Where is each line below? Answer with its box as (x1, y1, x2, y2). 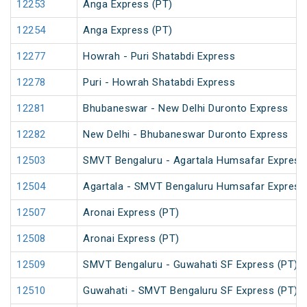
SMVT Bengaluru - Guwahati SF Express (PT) (83, 258, 298, 271)
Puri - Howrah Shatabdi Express (83, 76, 235, 89)
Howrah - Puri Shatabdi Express (83, 50, 235, 63)
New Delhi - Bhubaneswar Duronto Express (83, 128, 288, 141)
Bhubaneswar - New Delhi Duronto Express (83, 102, 288, 115)
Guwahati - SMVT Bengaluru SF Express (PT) (83, 284, 298, 297)
